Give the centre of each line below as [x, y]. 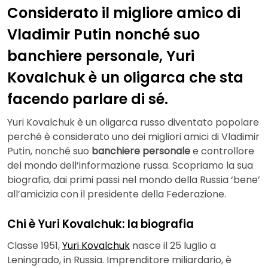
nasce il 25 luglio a [173, 246]
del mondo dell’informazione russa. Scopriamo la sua [130, 166]
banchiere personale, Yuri [101, 56]
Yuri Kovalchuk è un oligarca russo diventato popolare [133, 123]
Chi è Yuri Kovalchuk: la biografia [100, 224]
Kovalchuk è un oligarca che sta [125, 77]
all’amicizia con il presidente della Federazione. [117, 194]
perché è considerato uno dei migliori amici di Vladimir [133, 137]
